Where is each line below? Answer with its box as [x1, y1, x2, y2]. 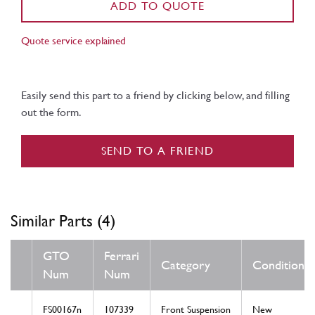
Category [161, 257, 210, 273]
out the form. [21, 105, 82, 119]
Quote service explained [21, 34, 126, 46]
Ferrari [104, 248, 139, 264]
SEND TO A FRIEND [101, 143, 214, 157]
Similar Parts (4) [11, 210, 115, 230]
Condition [252, 257, 304, 273]
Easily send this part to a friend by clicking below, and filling [21, 88, 290, 102]
